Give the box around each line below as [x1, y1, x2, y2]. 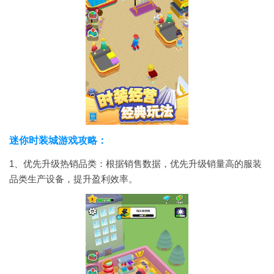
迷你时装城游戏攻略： [9, 135, 107, 146]
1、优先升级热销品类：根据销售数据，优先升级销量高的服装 [9, 158, 262, 169]
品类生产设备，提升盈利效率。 [9, 174, 138, 184]
